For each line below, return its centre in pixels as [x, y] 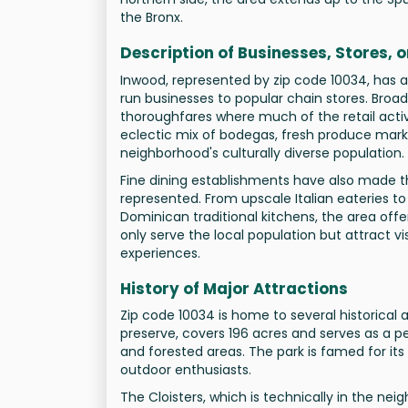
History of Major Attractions [234, 288]
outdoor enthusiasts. [186, 370]
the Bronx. [152, 17]
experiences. [160, 253]
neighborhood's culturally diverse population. [262, 153]
